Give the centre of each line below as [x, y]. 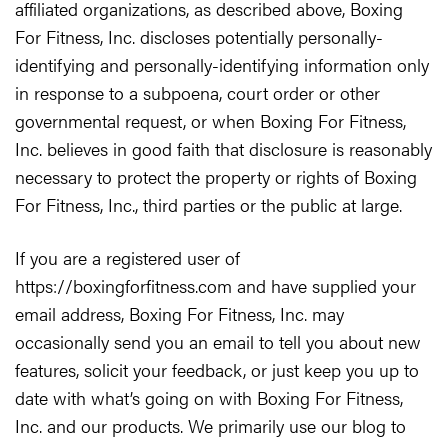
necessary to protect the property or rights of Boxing [216, 176]
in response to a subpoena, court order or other [197, 92]
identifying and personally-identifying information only [222, 64]
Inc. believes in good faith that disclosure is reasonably [223, 148]
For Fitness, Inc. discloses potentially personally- [199, 36]
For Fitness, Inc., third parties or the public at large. [208, 204]
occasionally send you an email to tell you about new [218, 341]
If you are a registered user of [127, 257]
